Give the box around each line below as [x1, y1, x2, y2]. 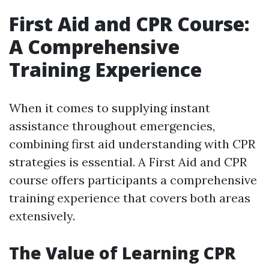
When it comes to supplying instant [9, 100, 210, 115]
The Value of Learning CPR [9, 241, 236, 264]
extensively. [9, 208, 75, 223]
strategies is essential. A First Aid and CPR [9, 154, 247, 169]
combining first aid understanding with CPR [9, 136, 255, 151]
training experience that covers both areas [9, 190, 250, 205]
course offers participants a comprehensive [9, 172, 257, 187]
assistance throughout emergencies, [9, 118, 215, 133]
